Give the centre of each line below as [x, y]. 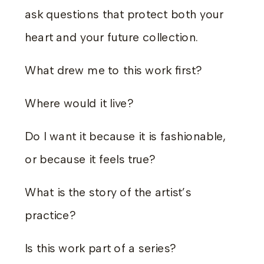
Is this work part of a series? [101, 248]
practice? [50, 215]
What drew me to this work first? [113, 70]
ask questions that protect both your [124, 14]
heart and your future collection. [111, 37]
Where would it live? [79, 103]
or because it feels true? [90, 159]
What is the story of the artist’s [108, 192]
